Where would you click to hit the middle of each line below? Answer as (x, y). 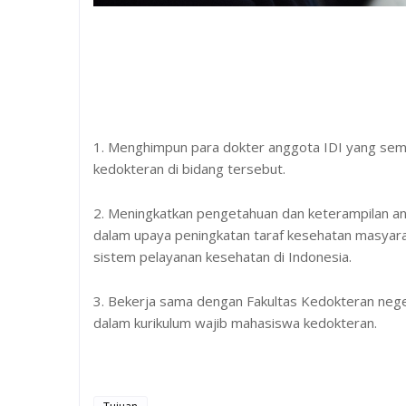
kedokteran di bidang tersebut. (189, 168)
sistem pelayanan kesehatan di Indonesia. (222, 256)
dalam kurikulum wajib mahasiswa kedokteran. (235, 322)
